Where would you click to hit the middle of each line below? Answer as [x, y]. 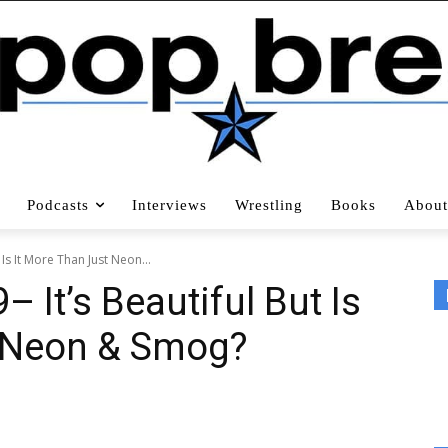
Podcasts [58, 204]
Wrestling [269, 204]
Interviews [169, 204]
